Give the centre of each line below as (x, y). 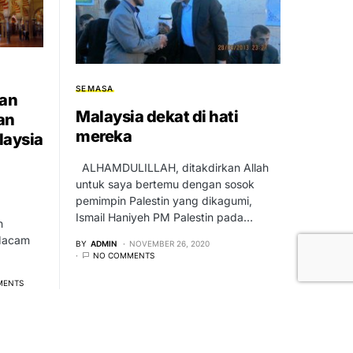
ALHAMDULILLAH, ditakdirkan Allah (172, 168)
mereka (104, 137)
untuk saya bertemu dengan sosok (165, 184)
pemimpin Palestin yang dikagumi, (164, 201)
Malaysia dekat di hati (157, 117)
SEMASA (95, 89)
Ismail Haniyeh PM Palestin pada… (164, 217)
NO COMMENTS (124, 256)
